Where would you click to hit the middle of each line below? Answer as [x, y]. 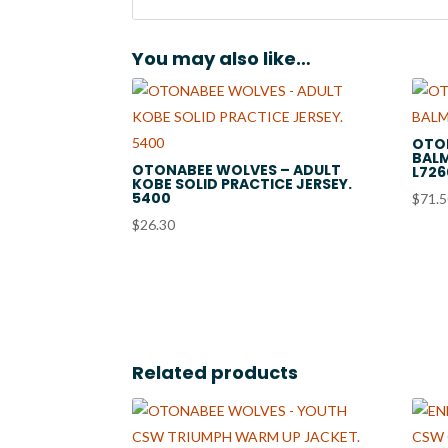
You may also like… [221, 59]
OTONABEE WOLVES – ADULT [236, 170]
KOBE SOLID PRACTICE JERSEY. [242, 184]
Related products [215, 372]
